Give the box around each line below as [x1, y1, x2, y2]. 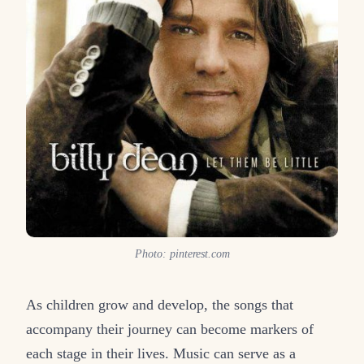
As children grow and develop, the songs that [26, 296, 293, 313]
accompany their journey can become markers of [26, 320, 314, 337]
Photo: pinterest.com [134, 248, 230, 261]
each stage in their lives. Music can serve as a [26, 344, 296, 362]
